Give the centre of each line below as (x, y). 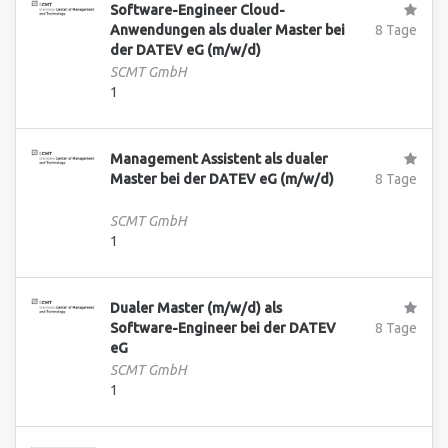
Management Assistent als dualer (219, 159)
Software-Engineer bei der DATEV (223, 328)
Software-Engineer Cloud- (198, 10)
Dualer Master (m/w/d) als (196, 308)
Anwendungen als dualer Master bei (228, 30)
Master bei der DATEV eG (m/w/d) (222, 179)
